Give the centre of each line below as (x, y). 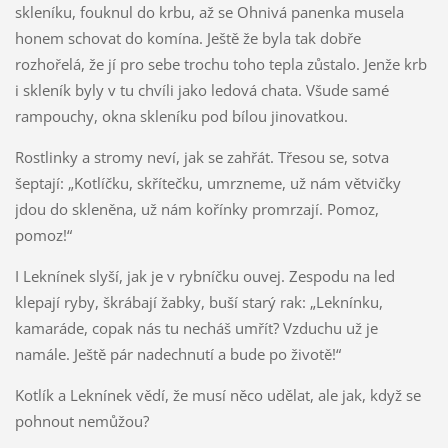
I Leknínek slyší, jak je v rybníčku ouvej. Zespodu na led (204, 275)
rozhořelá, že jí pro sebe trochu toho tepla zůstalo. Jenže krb (220, 63)
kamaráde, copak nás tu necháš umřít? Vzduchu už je (196, 327)
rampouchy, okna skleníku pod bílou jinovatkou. (181, 115)
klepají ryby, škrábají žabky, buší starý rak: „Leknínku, (198, 301)
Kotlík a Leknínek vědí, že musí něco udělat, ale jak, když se (217, 394)
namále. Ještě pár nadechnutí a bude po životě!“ (177, 353)
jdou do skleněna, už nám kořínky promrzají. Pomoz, (196, 208)
